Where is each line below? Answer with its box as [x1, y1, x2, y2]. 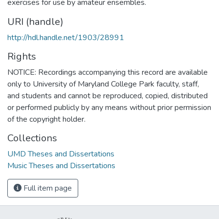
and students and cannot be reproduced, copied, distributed [7, 90, 208, 101]
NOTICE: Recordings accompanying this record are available [7, 66, 208, 78]
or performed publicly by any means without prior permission [7, 102, 211, 113]
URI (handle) [7, 15, 64, 28]
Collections [7, 131, 57, 145]
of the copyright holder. [7, 113, 86, 125]
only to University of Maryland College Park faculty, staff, [7, 78, 199, 89]
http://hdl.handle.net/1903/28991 [7, 32, 124, 43]
